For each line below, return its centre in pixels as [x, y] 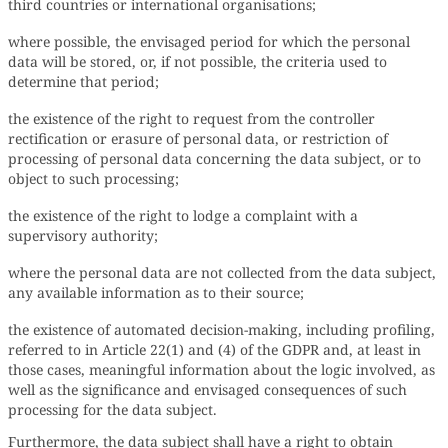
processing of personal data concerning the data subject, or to [214, 158]
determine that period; [83, 81]
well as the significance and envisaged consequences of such [207, 389]
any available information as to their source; [156, 292]
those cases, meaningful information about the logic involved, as [221, 369]
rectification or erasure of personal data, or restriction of [198, 138]
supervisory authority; [83, 235]
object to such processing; [93, 178]
